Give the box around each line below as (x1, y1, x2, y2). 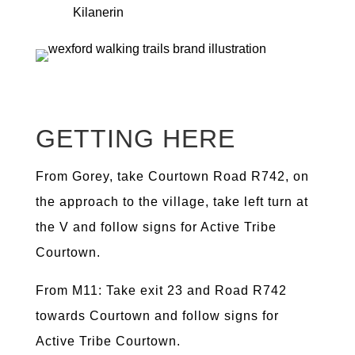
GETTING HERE (35, 124, 235, 154)
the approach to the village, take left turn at (35, 195, 308, 209)
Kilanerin (72, 6, 124, 20)
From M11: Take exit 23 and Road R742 (35, 284, 287, 298)
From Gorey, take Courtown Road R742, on (35, 170, 309, 184)
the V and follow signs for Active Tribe (35, 220, 277, 235)
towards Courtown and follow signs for (35, 309, 279, 323)
